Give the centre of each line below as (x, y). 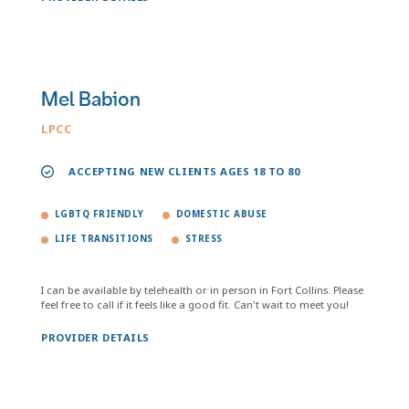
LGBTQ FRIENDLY (100, 214)
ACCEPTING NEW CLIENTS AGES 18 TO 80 (184, 171)
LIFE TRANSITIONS (104, 239)
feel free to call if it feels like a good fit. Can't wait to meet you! (195, 304)
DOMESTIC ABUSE (221, 214)
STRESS (204, 239)
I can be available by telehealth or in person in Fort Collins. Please (202, 290)
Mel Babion (91, 100)
